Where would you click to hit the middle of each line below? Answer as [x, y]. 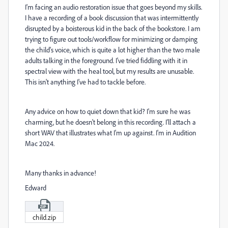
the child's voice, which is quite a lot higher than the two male [112, 50]
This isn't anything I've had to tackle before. [85, 82]
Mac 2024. [40, 143]
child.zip [44, 217]
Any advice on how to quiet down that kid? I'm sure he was [108, 111]
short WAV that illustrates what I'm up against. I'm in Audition [110, 133]
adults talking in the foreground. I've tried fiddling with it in [106, 60]
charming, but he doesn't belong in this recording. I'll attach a [110, 122]
